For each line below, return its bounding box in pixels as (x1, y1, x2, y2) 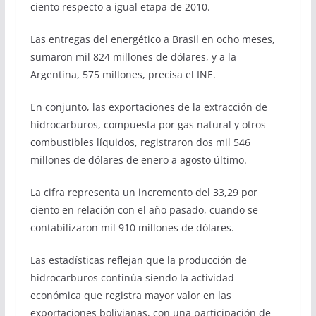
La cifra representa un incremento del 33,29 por (30, 185, 257, 199)
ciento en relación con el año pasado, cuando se (30, 202, 258, 217)
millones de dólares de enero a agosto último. (30, 152, 247, 166)
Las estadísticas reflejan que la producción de (30, 253, 247, 267)
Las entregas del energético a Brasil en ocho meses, (30, 32, 275, 46)
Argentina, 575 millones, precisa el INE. (30, 67, 216, 81)
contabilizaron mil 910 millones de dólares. (30, 220, 234, 234)
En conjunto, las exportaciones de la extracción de (30, 99, 267, 114)
